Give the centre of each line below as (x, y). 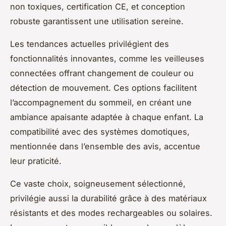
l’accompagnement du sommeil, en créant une (101, 102)
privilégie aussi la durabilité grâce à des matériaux (108, 198)
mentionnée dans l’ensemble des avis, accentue (105, 146)
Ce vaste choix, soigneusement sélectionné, (98, 183)
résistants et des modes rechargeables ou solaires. (111, 213)
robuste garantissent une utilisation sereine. (97, 21)
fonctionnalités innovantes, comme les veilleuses (107, 58)
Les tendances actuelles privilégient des (90, 44)
